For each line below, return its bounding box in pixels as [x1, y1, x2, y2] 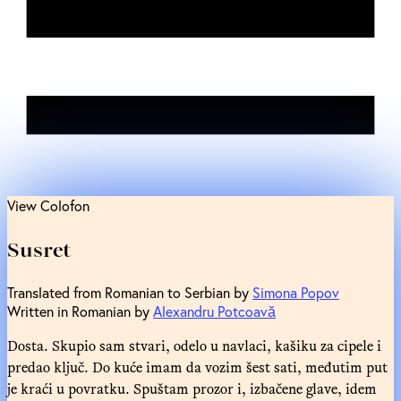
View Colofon [7, 195, 90, 215]
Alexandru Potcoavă [153, 301, 276, 320]
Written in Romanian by [7, 301, 153, 320]
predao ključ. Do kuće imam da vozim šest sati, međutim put [7, 355, 388, 378]
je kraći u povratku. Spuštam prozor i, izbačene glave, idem [7, 377, 377, 399]
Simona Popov [252, 282, 339, 302]
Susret [7, 232, 72, 265]
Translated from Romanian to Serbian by [7, 282, 252, 302]
